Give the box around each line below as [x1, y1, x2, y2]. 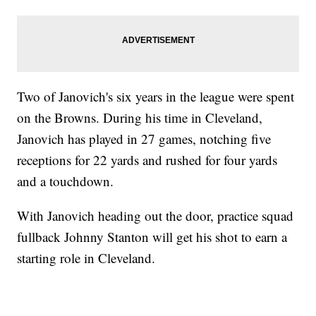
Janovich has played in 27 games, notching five [17, 130, 272, 148]
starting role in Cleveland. [17, 249, 156, 267]
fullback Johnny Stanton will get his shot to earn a [17, 228, 288, 246]
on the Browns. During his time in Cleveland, [17, 109, 263, 127]
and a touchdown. [17, 172, 114, 190]
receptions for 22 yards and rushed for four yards [17, 151, 278, 169]
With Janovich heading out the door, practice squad [17, 207, 294, 225]
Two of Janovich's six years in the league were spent [17, 87, 295, 106]
